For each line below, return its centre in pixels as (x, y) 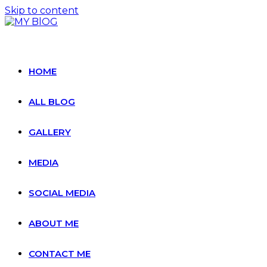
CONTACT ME (60, 254)
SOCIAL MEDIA (62, 193)
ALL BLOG (52, 102)
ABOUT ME (54, 223)
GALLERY (50, 132)
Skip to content (42, 10)
